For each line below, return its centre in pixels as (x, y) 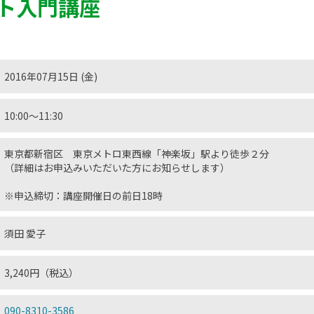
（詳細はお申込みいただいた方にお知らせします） (117, 168)
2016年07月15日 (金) (51, 76)
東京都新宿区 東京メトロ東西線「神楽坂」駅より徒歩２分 (137, 153)
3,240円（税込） (41, 273)
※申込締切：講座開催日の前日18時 (83, 196)
